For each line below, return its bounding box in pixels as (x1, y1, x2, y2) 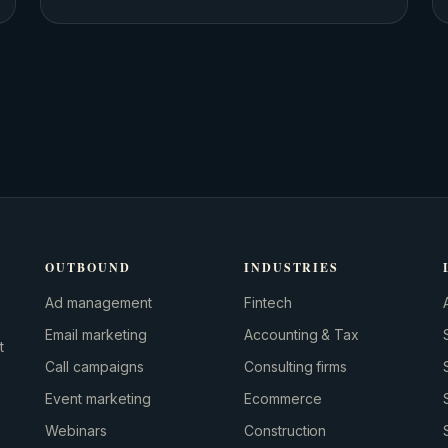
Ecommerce (243, 390, 322, 407)
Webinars (45, 422, 107, 439)
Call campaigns (45, 358, 144, 375)
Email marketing (45, 326, 147, 343)
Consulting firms (243, 358, 348, 375)
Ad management (45, 294, 152, 311)
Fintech (243, 294, 292, 311)
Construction (243, 422, 327, 439)
